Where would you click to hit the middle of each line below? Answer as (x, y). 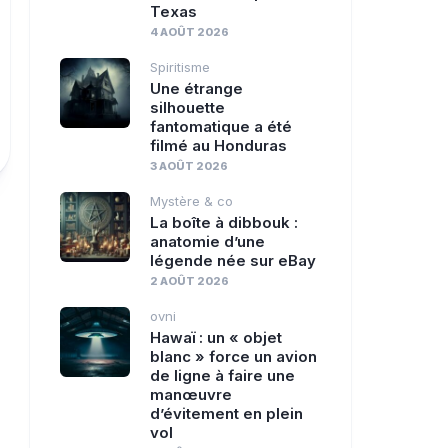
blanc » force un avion (233, 356)
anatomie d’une (207, 241)
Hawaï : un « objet (216, 337)
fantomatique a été (221, 126)
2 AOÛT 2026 (189, 281)
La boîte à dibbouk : (224, 222)
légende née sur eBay (233, 260)
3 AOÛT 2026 (189, 166)
